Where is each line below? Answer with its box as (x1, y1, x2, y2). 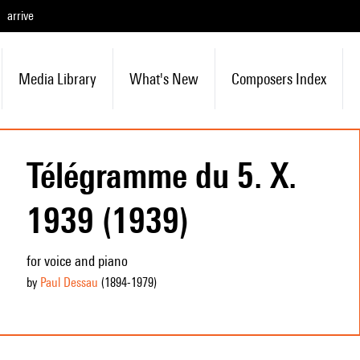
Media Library (18, 70, 96, 88)
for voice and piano (26, 252, 128, 269)
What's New (129, 70, 198, 88)
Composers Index (231, 70, 326, 88)
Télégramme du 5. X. (26, 154, 297, 196)
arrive (7, 8, 34, 23)
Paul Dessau (39, 275, 98, 290)
